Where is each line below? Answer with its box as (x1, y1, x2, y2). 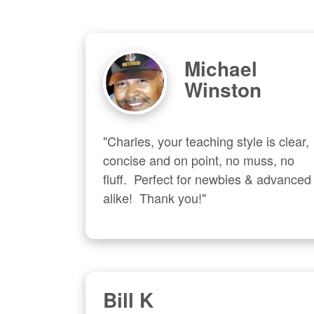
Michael (184, 54, 257, 83)
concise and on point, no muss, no (103, 150, 294, 169)
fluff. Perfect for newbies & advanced (103, 169, 311, 188)
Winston (184, 75, 261, 104)
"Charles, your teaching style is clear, (103, 131, 309, 150)
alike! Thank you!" (103, 188, 206, 207)
